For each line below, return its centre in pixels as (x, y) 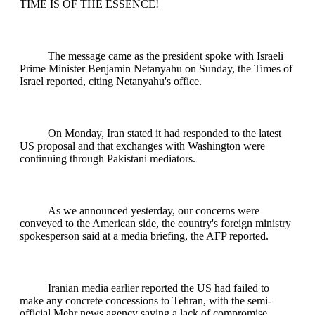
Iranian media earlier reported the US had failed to (159, 288)
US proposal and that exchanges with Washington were (142, 146)
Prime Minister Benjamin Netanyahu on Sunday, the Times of (156, 68)
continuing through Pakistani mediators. (108, 158)
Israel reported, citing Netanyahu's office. (111, 81)
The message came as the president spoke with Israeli (166, 56)
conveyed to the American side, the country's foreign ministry (155, 223)
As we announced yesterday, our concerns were (154, 210)
